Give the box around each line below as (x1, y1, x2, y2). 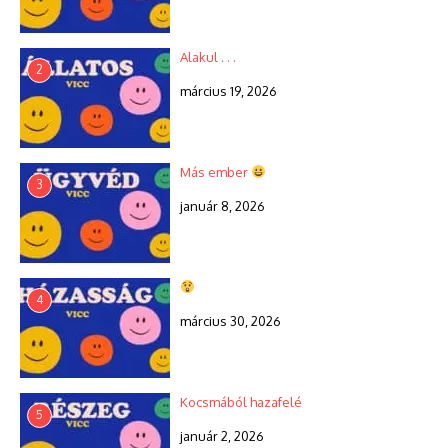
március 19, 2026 (180, 82, 277, 99)
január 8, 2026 (180, 197, 265, 214)
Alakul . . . (180, 48, 236, 65)
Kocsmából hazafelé (180, 393, 302, 410)
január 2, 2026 (180, 427, 264, 444)
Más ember (180, 163, 251, 180)
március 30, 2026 (180, 312, 281, 329)
